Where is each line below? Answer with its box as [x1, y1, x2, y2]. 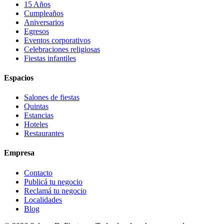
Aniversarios [24, 17, 64, 26]
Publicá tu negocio [24, 177, 82, 186]
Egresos [24, 26, 49, 35]
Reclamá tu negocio [24, 186, 86, 195]
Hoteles [24, 120, 48, 129]
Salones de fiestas [24, 93, 79, 102]
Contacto [24, 168, 52, 177]
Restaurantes [24, 129, 64, 138]
